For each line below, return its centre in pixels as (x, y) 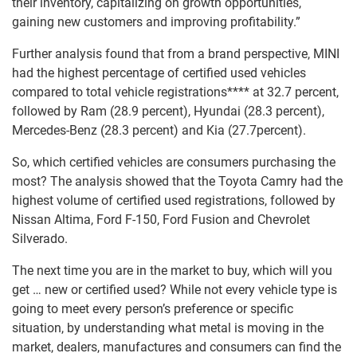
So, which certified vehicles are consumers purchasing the (174, 162)
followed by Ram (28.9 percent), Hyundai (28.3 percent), (168, 111)
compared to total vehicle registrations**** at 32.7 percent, (175, 92)
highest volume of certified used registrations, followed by (174, 200)
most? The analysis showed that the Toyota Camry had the (177, 181)
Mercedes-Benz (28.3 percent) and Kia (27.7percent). (159, 130)
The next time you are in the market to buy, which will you (172, 271)
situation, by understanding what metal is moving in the (168, 328)
